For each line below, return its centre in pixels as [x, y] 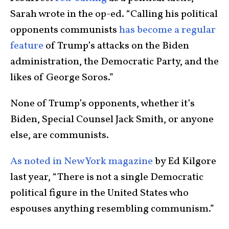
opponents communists [65, 30]
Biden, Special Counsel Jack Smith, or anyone [112, 119]
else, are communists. [61, 135]
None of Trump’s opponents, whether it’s [102, 104]
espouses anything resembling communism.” [112, 209]
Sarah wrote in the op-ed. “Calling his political [114, 14]
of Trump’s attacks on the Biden [116, 46]
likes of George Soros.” [62, 77]
